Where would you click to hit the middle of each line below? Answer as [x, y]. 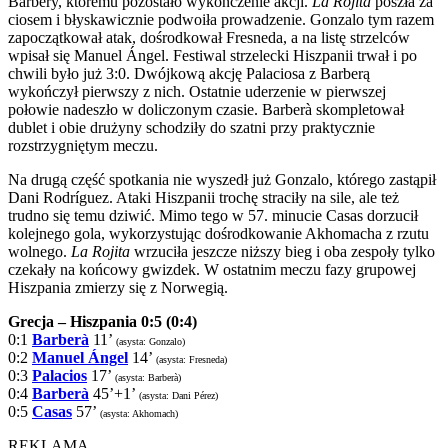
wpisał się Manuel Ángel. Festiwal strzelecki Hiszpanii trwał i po [212, 55]
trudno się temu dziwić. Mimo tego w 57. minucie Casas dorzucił [213, 215]
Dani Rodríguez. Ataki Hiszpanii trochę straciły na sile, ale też [203, 197]
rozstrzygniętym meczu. [83, 145]
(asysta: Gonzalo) [150, 341]
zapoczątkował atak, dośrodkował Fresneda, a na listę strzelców [209, 37]
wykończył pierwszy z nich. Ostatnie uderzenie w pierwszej [197, 91]
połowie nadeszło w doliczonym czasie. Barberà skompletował [206, 109]
